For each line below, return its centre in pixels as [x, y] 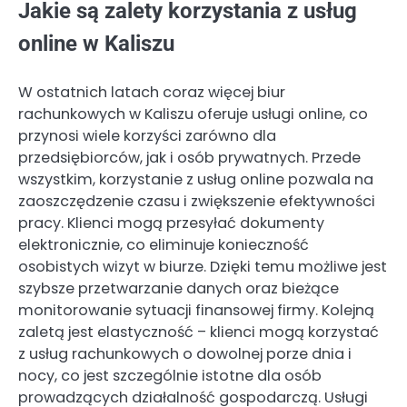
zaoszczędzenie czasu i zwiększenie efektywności [197, 201]
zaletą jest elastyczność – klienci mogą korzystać [199, 332]
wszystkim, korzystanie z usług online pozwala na [196, 179]
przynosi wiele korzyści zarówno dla [147, 135]
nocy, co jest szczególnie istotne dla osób [170, 375]
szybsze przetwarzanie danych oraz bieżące [179, 288]
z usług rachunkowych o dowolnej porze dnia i [185, 353]
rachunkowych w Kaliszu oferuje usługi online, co [193, 114]
